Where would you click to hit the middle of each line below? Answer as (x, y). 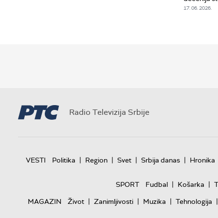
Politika (64, 160)
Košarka (191, 184)
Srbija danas (161, 160)
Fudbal (156, 184)
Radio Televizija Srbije (109, 112)
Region (96, 160)
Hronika (202, 160)
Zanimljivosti (114, 201)
